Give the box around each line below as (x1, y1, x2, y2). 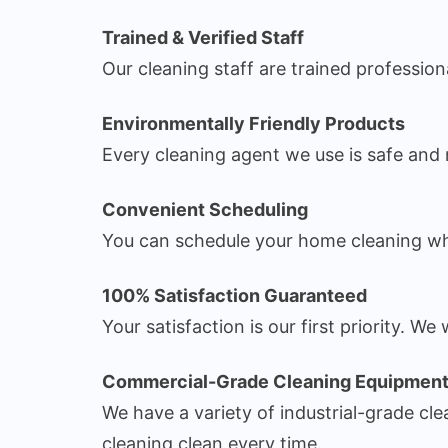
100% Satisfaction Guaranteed (102, 284, 367, 306)
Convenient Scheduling (102, 198, 308, 220)
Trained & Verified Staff (102, 26, 304, 48)
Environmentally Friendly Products (102, 112, 405, 134)
